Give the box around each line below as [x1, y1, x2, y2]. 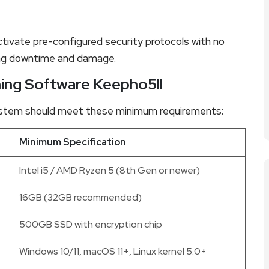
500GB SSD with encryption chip [19, 217, 162, 231]
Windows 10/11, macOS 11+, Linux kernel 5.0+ [19, 244, 207, 258]
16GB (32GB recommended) [19, 190, 142, 204]
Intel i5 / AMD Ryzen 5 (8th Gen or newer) [19, 163, 200, 177]
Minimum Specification [19, 135, 126, 148]
